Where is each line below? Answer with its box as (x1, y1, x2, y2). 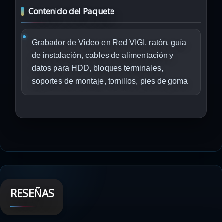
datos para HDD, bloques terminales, (32, 64, 163, 72)
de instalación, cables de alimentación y (32, 51, 174, 59)
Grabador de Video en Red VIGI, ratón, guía (32, 38, 187, 47)
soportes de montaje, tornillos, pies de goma (32, 77, 188, 85)
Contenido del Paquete (28, 5, 114, 17)
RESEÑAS (10, 186, 54, 200)
